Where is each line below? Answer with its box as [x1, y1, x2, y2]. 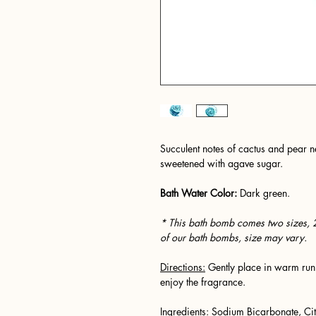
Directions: [160, 260, 205, 274]
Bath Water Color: [160, 186, 240, 200]
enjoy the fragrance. [160, 274, 245, 288]
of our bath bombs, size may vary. [160, 230, 307, 244]
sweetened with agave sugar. [160, 156, 283, 170]
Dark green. [240, 186, 290, 200]
